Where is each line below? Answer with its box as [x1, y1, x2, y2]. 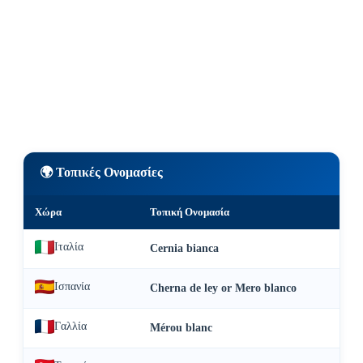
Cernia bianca [150, 242, 219, 255]
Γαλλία [54, 320, 87, 333]
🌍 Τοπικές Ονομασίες [40, 165, 163, 180]
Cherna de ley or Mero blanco [150, 282, 297, 295]
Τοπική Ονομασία [150, 206, 229, 219]
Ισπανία [54, 280, 90, 293]
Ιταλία [54, 241, 83, 254]
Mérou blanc [150, 322, 212, 335]
